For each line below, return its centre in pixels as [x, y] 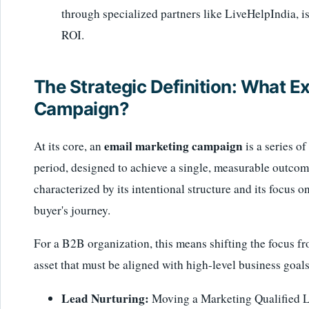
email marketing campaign [173, 146]
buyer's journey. [72, 210]
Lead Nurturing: [105, 298]
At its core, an [69, 146]
